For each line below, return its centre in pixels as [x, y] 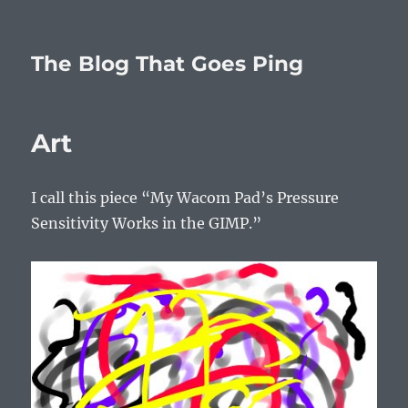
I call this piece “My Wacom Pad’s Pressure [185, 198]
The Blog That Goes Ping [168, 64]
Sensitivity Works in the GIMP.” [147, 223]
